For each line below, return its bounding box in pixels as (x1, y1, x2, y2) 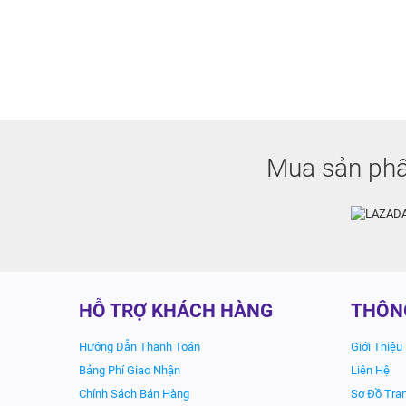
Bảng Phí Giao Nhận (79, 363, 180, 377)
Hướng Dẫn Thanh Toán (79, 340, 200, 353)
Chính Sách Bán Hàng (79, 387, 189, 401)
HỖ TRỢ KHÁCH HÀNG (79, 300, 273, 322)
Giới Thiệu (351, 340, 402, 353)
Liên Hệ (351, 363, 390, 377)
